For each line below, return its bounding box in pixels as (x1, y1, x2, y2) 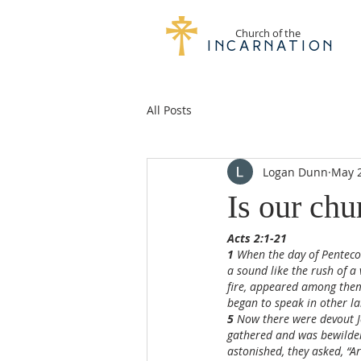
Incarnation (207, 39, 335, 55)
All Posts (147, 102, 192, 118)
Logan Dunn (263, 164, 328, 180)
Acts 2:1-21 (227, 230, 287, 246)
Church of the (235, 26, 301, 40)
